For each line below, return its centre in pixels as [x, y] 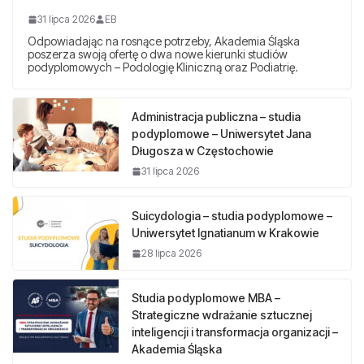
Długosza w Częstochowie [203, 151]
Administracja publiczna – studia [216, 117]
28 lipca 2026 [171, 253]
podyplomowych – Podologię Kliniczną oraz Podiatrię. [163, 67]
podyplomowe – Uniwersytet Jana [221, 134]
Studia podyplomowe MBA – [206, 298]
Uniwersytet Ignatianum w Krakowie [225, 233]
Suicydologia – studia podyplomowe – [232, 216]
